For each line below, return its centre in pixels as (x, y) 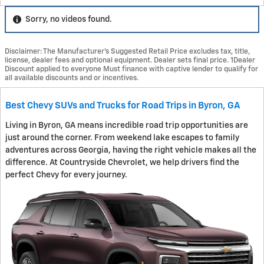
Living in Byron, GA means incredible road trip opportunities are (127, 125)
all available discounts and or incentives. (72, 78)
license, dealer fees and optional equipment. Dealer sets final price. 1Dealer (130, 60)
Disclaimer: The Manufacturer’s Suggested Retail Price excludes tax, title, (127, 51)
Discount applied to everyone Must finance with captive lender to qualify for (131, 69)
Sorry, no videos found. (69, 19)
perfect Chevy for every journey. (66, 175)
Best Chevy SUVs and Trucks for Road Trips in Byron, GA (123, 105)
